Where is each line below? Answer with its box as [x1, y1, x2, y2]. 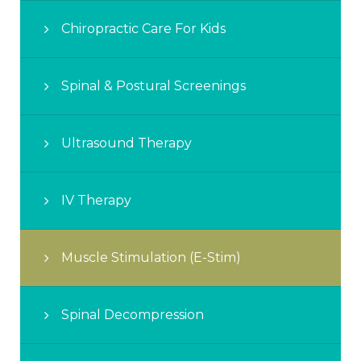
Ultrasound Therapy [61, 135, 192, 151]
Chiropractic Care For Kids [61, 20, 226, 36]
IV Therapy [61, 192, 131, 208]
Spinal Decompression [61, 306, 204, 322]
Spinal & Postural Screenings [61, 77, 246, 93]
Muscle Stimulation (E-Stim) [61, 249, 241, 265]
